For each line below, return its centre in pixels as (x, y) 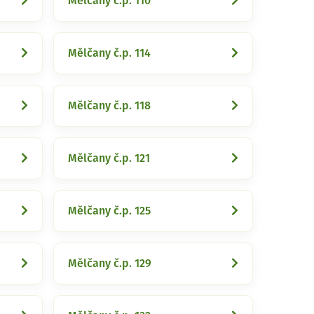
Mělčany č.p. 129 (110, 264)
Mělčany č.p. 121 (109, 158)
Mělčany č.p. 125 (109, 211)
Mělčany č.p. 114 (109, 53)
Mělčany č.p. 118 (109, 106)
